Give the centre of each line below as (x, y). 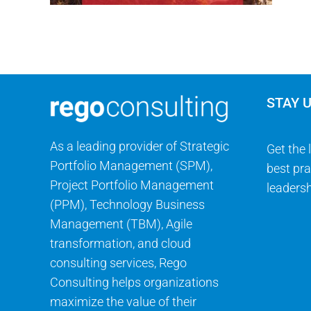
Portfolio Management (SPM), (131, 165)
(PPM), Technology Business (127, 204)
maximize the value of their (123, 301)
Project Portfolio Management (132, 185)
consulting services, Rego (118, 262)
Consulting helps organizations (134, 282)
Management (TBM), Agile (121, 224)
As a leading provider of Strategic (139, 146)
